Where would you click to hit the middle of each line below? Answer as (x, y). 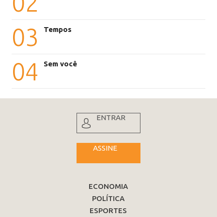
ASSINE (105, 148)
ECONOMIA (108, 186)
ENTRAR (111, 118)
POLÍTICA (108, 199)
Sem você (61, 64)
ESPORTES (108, 211)
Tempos (58, 30)
